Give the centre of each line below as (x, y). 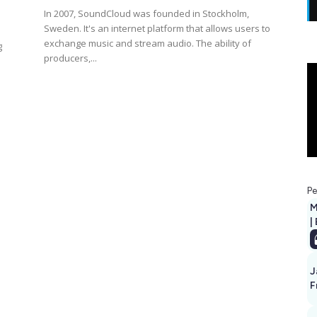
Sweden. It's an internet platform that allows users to (157, 28)
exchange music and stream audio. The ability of (148, 43)
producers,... (70, 58)
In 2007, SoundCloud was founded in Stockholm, (146, 13)
